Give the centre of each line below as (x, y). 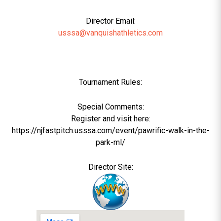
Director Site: (110, 167)
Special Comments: (110, 107)
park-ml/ (110, 142)
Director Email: (110, 21)
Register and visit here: (110, 119)
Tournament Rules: (110, 82)
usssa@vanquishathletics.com (110, 33)
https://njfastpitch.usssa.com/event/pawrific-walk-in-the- (110, 130)
